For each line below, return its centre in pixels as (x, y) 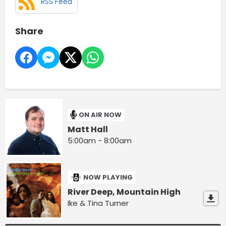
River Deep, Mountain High (124, 192)
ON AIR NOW (100, 115)
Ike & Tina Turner (98, 203)
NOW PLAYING (108, 177)
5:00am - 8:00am (100, 140)
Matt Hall (88, 129)
